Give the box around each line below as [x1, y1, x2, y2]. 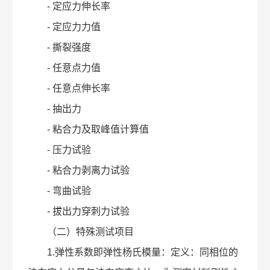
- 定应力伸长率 [28, 1, 111, 11]
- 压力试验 [28, 145, 92, 155]
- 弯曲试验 [28, 186, 92, 196]
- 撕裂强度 [28, 42, 92, 52]
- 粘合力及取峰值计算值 [28, 124, 149, 134]
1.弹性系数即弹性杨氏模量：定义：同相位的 [28, 247, 239, 257]
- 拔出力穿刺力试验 [28, 206, 130, 216]
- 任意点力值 [28, 63, 101, 73]
